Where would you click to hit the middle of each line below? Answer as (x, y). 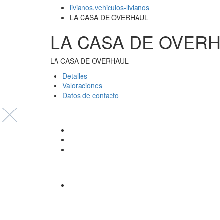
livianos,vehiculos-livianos (110, 7)
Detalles (75, 75)
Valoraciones (82, 85)
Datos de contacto (91, 95)
